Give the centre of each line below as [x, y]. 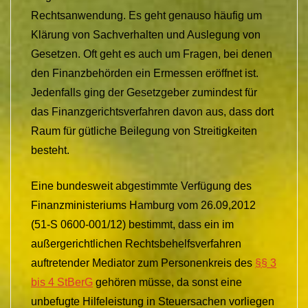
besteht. [50, 150]
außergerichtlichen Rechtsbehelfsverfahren [136, 243]
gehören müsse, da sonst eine [167, 282]
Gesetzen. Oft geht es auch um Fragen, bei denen [152, 54]
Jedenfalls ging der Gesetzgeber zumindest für [144, 92]
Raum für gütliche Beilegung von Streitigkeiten [144, 131]
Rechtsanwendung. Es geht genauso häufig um [146, 15]
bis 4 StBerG [62, 282]
